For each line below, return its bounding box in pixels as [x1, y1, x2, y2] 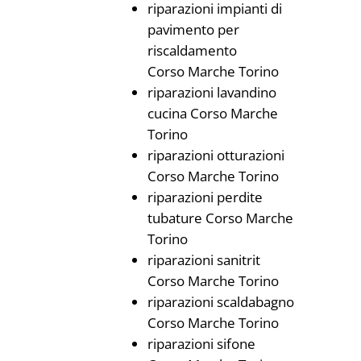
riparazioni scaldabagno [147, 293, 294, 311]
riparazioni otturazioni [147, 146, 284, 164]
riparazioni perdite [147, 188, 263, 206]
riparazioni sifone [147, 334, 255, 353]
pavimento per [147, 20, 239, 39]
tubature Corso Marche [147, 209, 293, 227]
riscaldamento [147, 41, 237, 60]
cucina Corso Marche [147, 104, 278, 122]
